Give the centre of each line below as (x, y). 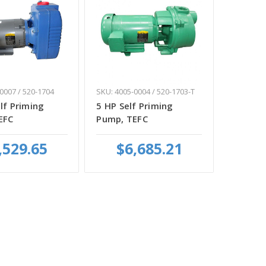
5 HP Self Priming (135, 106)
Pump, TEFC (122, 119)
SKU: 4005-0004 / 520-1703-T (146, 92)
